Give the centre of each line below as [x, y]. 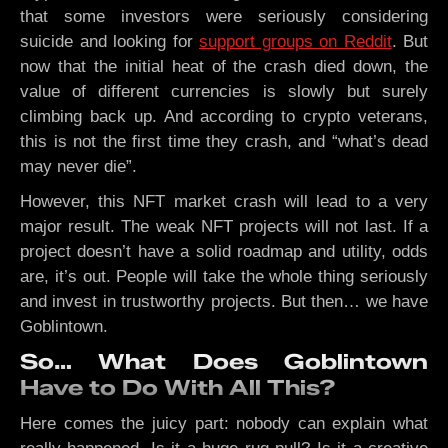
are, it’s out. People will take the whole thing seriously [224, 276]
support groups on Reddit [295, 41]
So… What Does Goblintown [224, 361]
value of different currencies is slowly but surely [224, 91]
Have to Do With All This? [178, 387]
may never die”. [78, 166]
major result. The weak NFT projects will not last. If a [224, 226]
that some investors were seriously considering [224, 16]
